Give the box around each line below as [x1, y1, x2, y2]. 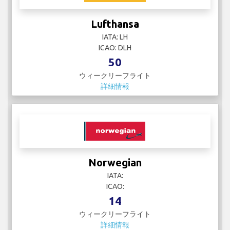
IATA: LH [102, 33, 128, 42]
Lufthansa [91, 18, 139, 30]
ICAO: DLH [99, 44, 131, 52]
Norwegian [88, 157, 142, 169]
